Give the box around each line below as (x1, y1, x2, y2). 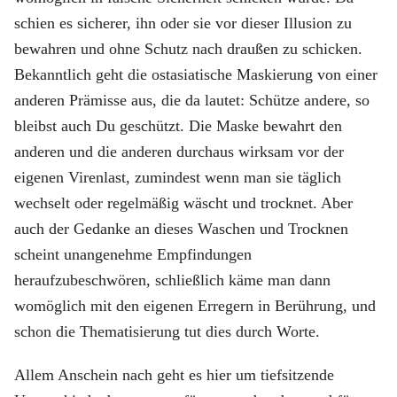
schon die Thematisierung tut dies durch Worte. (14, 323, 320, 340)
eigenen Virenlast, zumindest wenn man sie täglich (14, 168, 341, 186)
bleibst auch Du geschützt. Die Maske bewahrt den (14, 117, 342, 135)
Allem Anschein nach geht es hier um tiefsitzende (14, 366, 334, 384)
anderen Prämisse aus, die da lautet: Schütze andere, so (14, 91, 370, 109)
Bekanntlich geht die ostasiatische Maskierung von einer (14, 66, 378, 83)
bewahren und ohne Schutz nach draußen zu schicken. (14, 40, 362, 58)
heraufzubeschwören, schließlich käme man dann (14, 271, 331, 289)
